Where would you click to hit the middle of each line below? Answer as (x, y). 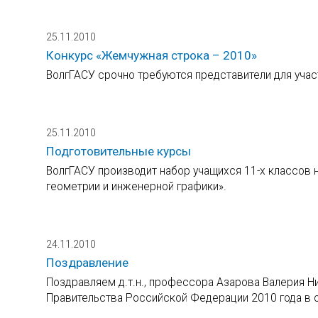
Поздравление (87, 262)
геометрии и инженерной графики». (136, 186)
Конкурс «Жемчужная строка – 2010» (152, 55)
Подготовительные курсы (119, 151)
